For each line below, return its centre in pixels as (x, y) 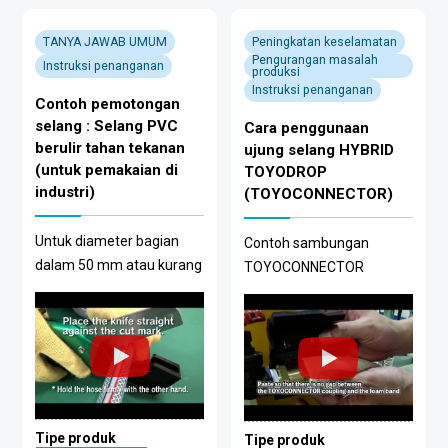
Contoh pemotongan (108, 104)
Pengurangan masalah (314, 60)
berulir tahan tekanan (110, 148)
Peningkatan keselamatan (324, 42)
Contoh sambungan (306, 243)
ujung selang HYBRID (318, 150)
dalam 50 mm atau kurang (119, 265)
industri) (65, 192)
